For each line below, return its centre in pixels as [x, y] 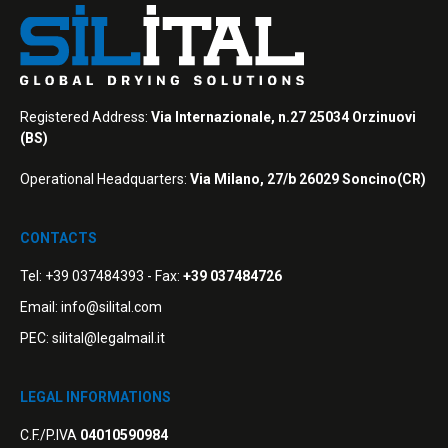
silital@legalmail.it [108, 338]
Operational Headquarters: [105, 179]
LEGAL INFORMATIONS [95, 397]
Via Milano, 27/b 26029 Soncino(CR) [308, 179]
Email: [40, 307]
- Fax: [163, 276]
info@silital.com [111, 307]
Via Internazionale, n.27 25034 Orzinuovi [283, 117]
